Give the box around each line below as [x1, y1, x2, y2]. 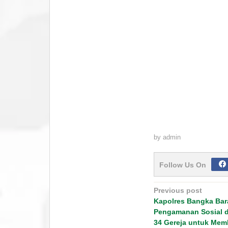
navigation [153, 196, 218, 215]
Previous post [153, 186, 202, 194]
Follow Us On [159, 161, 206, 169]
